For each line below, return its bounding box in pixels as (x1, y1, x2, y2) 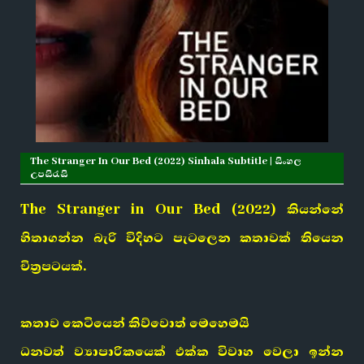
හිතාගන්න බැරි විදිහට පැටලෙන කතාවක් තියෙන (20, 228, 344, 248)
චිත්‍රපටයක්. (20, 257, 86, 276)
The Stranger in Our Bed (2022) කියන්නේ (20, 200, 344, 219)
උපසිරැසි (30, 167, 68, 181)
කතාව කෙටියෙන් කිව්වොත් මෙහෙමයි (20, 314, 249, 333)
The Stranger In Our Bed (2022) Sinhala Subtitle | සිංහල (30, 154, 301, 168)
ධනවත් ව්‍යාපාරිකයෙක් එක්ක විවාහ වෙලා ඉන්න (20, 342, 344, 362)
